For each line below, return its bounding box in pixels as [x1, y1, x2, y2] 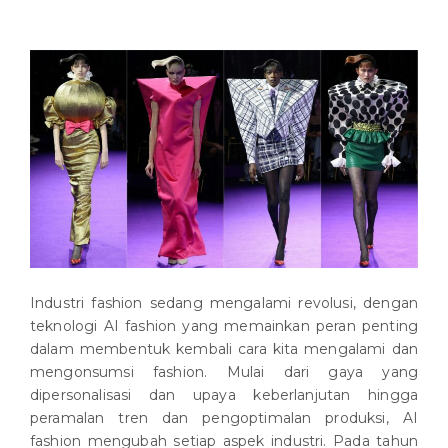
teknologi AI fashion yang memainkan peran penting [30, 317, 418, 336]
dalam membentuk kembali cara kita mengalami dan [30, 340, 418, 359]
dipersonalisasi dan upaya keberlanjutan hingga [30, 386, 418, 405]
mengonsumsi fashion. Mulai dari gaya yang [30, 363, 418, 382]
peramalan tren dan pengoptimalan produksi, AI [30, 409, 418, 428]
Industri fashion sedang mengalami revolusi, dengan [30, 294, 418, 313]
